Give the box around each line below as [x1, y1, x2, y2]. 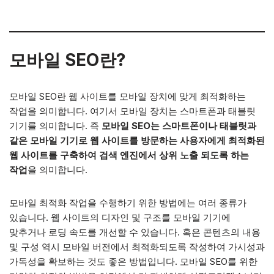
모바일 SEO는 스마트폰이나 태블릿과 [99, 120, 256, 131]
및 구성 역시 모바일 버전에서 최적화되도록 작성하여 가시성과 [9, 241, 265, 253]
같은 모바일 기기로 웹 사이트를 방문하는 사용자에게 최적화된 [9, 135, 265, 146]
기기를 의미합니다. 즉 [9, 120, 99, 131]
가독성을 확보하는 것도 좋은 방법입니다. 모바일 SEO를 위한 [9, 256, 257, 267]
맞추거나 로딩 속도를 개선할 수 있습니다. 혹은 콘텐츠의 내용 [9, 226, 261, 238]
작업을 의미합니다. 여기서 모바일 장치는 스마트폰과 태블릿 [9, 105, 256, 117]
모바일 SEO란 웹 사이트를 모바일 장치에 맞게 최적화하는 [9, 91, 246, 102]
